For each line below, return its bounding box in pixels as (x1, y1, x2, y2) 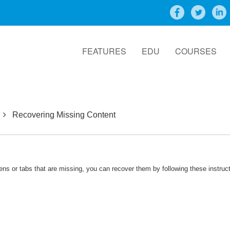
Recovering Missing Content (12, 110, 116, 119)
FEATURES (82, 45, 126, 57)
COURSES (175, 45, 217, 57)
